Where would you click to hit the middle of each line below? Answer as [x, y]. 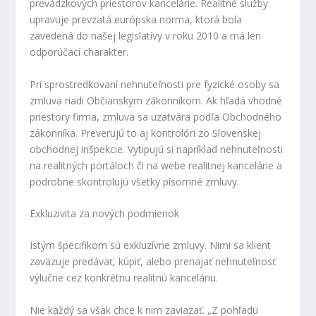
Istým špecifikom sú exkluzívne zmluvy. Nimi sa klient [151, 245]
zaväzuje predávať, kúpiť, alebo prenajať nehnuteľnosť [153, 262]
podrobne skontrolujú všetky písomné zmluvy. [135, 181]
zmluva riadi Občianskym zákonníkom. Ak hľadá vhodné [156, 100]
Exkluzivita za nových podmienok [105, 214]
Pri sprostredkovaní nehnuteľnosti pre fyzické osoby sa [155, 84]
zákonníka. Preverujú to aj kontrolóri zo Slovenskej [146, 133]
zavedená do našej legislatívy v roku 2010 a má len [146, 36]
